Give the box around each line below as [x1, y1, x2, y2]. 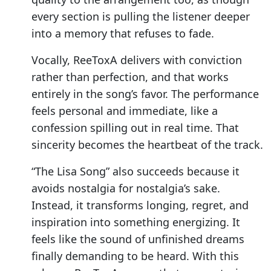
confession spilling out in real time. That [31, 120, 239, 135]
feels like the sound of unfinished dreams [31, 232, 244, 247]
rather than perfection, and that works [31, 70, 229, 85]
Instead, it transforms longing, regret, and [31, 198, 249, 213]
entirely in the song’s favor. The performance [31, 87, 259, 102]
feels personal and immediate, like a [31, 103, 218, 119]
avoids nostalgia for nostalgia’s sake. [31, 181, 220, 196]
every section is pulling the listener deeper [31, 9, 250, 24]
